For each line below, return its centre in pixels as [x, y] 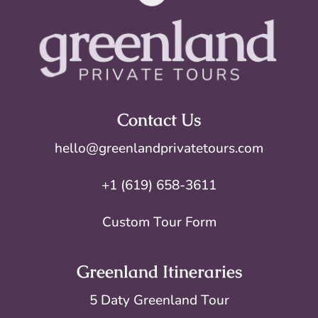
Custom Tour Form [159, 223]
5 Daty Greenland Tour [159, 301]
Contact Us [159, 120]
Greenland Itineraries [159, 272]
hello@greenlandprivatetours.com [159, 149]
